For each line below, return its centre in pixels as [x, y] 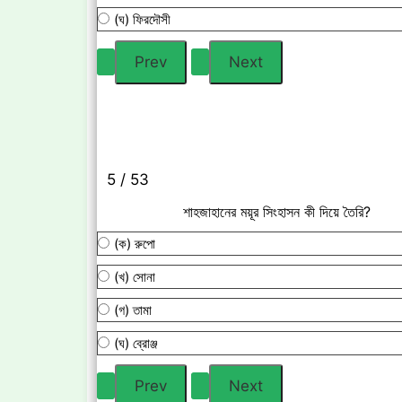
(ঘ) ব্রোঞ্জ [136, 344]
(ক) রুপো [135, 244]
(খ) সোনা [135, 277]
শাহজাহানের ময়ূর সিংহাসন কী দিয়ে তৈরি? [276, 212]
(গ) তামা [133, 310]
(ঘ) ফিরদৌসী [142, 20]
